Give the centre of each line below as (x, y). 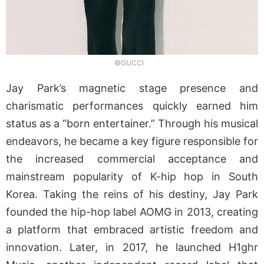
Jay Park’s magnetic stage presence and (132, 88)
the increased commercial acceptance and (132, 159)
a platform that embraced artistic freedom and (132, 229)
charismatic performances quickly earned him (132, 105)
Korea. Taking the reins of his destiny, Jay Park (132, 194)
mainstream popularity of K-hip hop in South (132, 176)
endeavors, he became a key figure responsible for (132, 141)
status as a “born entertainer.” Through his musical (132, 123)
